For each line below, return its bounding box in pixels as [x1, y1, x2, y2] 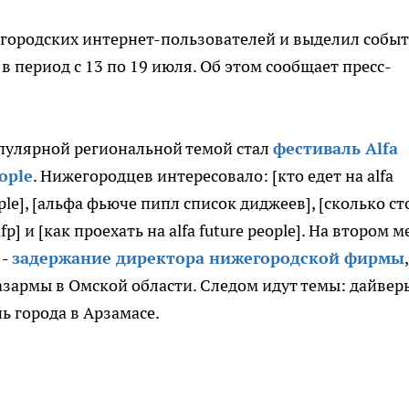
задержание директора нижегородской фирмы [12, 247, 404, 268]
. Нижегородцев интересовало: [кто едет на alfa [33, 165, 393, 186]
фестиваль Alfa [273, 138, 398, 159]
